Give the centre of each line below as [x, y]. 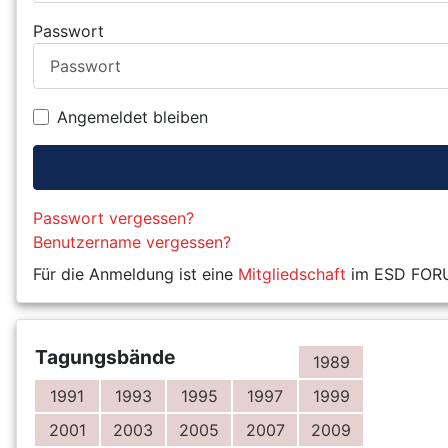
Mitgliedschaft [292, 273]
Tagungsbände [105, 356]
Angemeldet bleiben [132, 116]
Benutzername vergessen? [132, 241]
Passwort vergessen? [113, 217]
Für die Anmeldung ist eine [135, 273]
